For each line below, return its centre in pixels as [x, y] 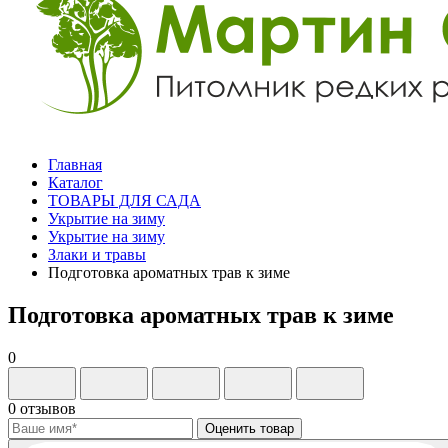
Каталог [75, 182]
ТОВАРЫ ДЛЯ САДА [124, 200]
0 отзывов [42, 408]
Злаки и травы [97, 254]
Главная [75, 164]
